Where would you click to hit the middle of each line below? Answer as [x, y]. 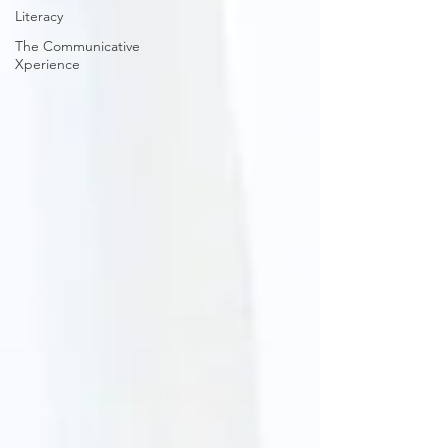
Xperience [47, 63]
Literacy [39, 15]
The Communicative [77, 45]
